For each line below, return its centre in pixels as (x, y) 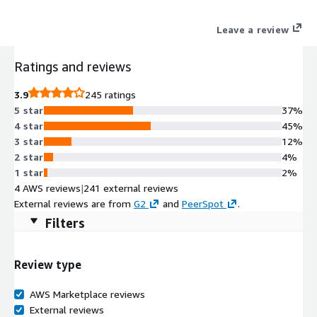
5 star (29, 110)
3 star (29, 141)
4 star (29, 125)
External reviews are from (73, 203)
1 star (29, 172)
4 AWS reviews (47, 188)
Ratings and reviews (73, 66)
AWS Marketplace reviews (87, 294)
